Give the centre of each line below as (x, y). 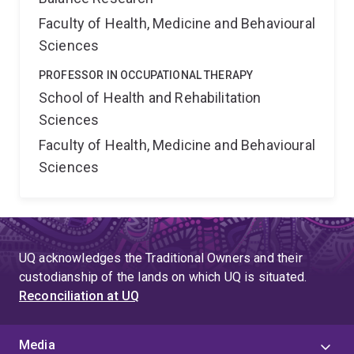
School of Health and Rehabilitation (150, 98)
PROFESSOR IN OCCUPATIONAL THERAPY (146, 75)
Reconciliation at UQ (79, 296)
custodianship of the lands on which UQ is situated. (163, 277)
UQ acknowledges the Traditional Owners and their (161, 258)
